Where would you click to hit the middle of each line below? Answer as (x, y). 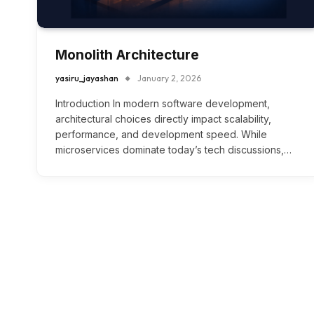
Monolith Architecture (127, 55)
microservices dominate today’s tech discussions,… (173, 150)
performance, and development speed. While (161, 135)
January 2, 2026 (169, 78)
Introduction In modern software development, (163, 104)
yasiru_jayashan (87, 78)
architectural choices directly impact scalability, (163, 119)
